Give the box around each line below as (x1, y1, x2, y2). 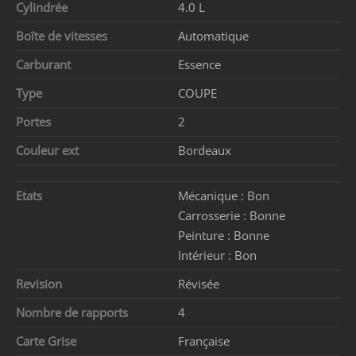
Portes (16, 113, 57, 130)
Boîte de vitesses (16, 27, 114, 44)
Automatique (178, 27, 249, 44)
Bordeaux (178, 141, 231, 158)
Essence (178, 56, 221, 72)
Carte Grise (16, 332, 76, 349)
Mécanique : (178, 187, 247, 203)
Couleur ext (16, 141, 85, 158)
